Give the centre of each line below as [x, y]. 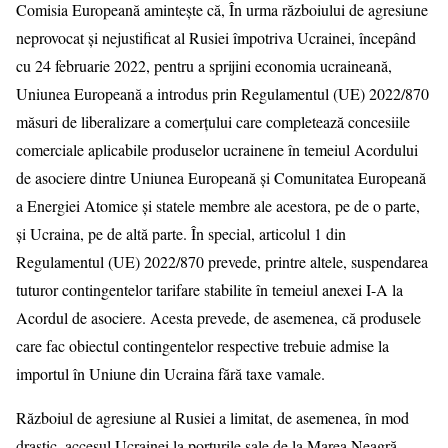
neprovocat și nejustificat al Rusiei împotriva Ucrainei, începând [216, 37]
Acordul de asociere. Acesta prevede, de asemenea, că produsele [218, 317]
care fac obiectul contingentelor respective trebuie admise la [202, 345]
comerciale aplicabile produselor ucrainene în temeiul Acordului [217, 149]
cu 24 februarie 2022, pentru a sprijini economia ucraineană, [204, 65]
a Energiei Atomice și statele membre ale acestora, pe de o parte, [218, 205]
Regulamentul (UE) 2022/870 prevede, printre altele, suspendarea [222, 261]
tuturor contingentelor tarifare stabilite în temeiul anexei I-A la [209, 289]
